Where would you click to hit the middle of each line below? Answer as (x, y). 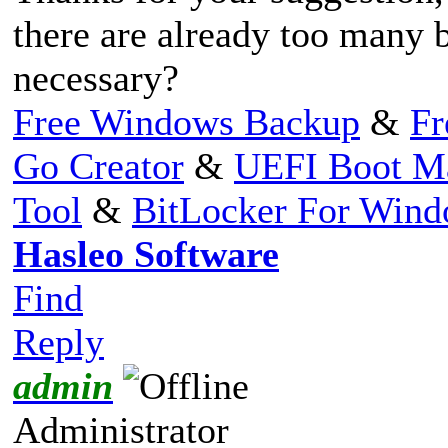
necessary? (96, 77)
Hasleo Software (146, 253)
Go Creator (98, 165)
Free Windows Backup (186, 121)
